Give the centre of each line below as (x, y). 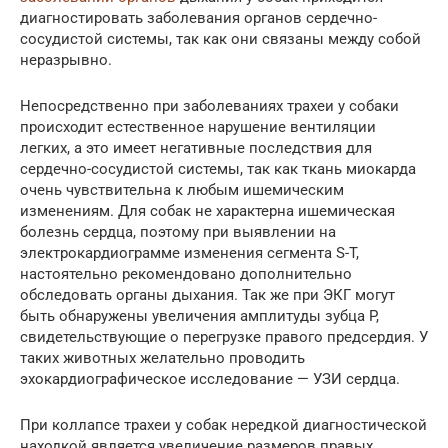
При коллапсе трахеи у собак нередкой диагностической (223, 424)
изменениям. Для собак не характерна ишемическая (207, 210)
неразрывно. (66, 59)
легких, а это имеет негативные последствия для (196, 147)
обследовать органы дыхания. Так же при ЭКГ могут (207, 294)
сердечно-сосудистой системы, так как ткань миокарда (218, 168)
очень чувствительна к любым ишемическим (182, 189)
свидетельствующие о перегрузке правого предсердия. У (224, 336)
